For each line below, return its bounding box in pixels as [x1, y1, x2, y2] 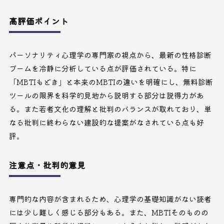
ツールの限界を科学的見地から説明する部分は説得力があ [8, 90, 204, 101]
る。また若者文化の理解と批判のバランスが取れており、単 [8, 103, 211, 114]
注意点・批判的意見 [8, 159, 85, 171]
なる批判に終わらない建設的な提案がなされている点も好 [8, 117, 204, 128]
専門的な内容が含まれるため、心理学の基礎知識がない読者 [8, 193, 211, 204]
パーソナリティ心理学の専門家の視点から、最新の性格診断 [8, 49, 211, 60]
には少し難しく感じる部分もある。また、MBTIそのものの [8, 207, 208, 218]
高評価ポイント [8, 15, 68, 27]
